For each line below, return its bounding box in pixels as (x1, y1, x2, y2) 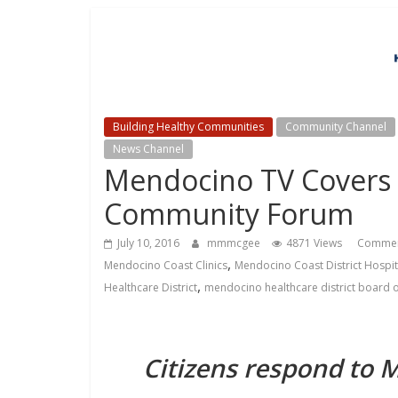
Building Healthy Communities (113, 118, 264, 134)
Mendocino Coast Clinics (104, 257, 227, 273)
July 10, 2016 (117, 235, 179, 251)
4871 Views (286, 235, 342, 251)
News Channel (113, 140, 184, 156)
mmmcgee (207, 235, 263, 251)
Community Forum (104, 194, 354, 233)
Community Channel (285, 118, 386, 134)
